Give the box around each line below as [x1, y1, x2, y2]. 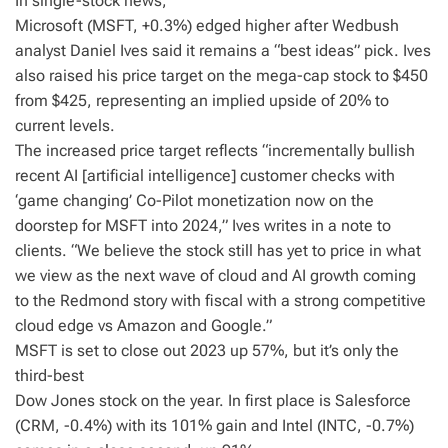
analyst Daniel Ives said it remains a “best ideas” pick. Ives [15, 41, 431, 60]
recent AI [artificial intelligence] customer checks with [15, 166, 395, 185]
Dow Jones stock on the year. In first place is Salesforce [15, 391, 411, 410]
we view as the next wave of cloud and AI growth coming [15, 266, 416, 285]
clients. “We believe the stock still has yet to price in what [15, 241, 421, 260]
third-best [15, 366, 84, 385]
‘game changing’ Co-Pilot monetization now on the [15, 191, 374, 210]
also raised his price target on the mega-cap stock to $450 [15, 66, 428, 85]
